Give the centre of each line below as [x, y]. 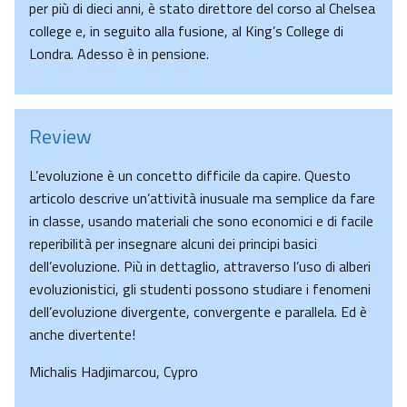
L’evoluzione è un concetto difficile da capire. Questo [190, 176]
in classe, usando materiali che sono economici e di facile [201, 221]
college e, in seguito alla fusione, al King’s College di [186, 31]
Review [60, 137]
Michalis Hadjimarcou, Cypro [114, 372]
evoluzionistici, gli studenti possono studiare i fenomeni [200, 289]
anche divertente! [82, 335]
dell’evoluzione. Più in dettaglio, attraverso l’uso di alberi [200, 267]
